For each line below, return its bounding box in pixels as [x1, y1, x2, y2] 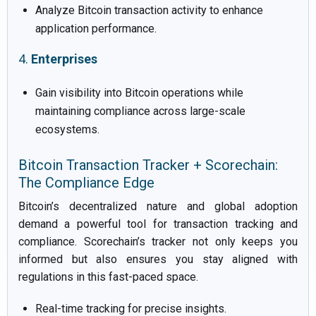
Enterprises [31, 51, 97, 66]
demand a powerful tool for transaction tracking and [18, 217, 298, 231]
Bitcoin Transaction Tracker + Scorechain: [18, 156, 278, 174]
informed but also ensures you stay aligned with [18, 252, 298, 266]
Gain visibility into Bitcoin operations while [35, 85, 243, 99]
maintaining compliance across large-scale [35, 104, 245, 118]
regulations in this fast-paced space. [18, 269, 198, 284]
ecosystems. [35, 122, 99, 136]
